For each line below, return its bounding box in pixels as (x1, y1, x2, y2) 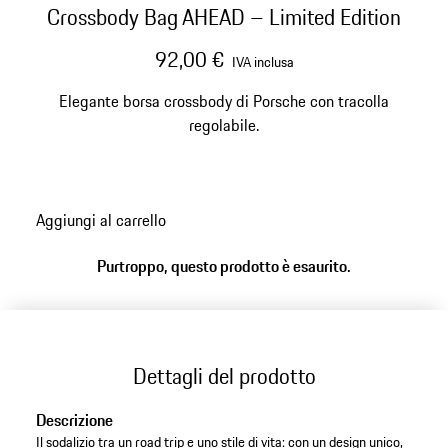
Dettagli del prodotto (132, 359, 316, 392)
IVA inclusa (231, 51, 294, 73)
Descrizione (35, 408, 113, 433)
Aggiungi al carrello (35, 207, 166, 232)
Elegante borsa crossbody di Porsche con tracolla (59, 89, 389, 113)
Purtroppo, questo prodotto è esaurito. (97, 254, 351, 279)
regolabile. (189, 113, 259, 137)
